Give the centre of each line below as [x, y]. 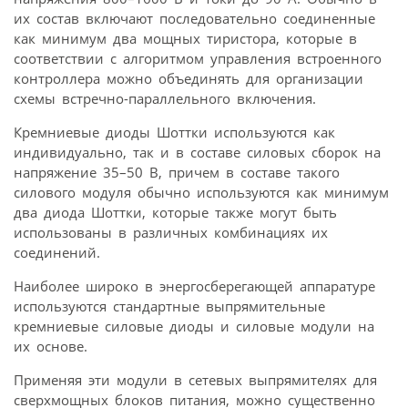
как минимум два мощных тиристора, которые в [185, 39]
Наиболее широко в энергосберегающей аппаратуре [194, 286]
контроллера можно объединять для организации [189, 79]
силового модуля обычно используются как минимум [201, 193]
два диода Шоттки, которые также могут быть [175, 213]
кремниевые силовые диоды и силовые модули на [194, 326]
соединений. [57, 253]
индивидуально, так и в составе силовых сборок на [197, 153]
